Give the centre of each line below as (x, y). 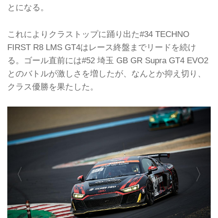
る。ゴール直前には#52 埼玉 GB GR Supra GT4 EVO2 (108, 60)
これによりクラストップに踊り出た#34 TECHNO (98, 34)
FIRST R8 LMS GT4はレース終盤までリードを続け (102, 47)
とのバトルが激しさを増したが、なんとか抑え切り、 (107, 73)
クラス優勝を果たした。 (53, 86)
